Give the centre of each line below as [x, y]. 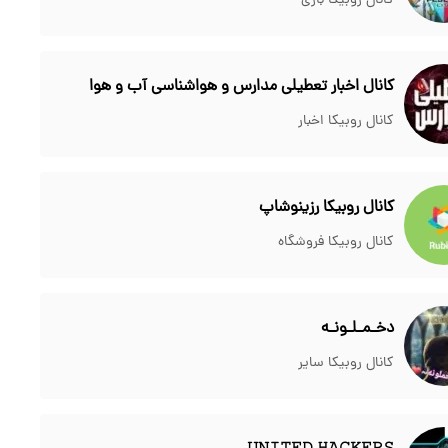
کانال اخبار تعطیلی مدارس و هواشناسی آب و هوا [241, 87]
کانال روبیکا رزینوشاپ [326, 208]
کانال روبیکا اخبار [345, 121]
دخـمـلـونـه [357, 329]
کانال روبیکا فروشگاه [335, 242]
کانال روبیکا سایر [345, 363]
